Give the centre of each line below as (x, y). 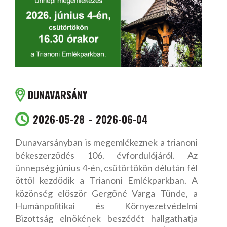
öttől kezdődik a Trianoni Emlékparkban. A (106, 181)
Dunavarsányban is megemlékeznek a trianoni (106, 143)
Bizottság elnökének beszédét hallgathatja (106, 219)
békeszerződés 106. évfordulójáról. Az (106, 155)
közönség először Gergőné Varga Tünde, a (106, 193)
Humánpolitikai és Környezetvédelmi (106, 206)
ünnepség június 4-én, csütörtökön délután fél (106, 168)
